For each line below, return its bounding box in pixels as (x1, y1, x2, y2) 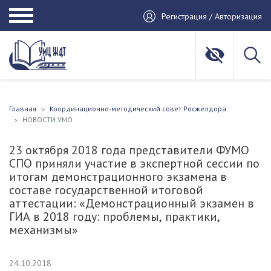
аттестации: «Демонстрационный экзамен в (9, 195, 254, 211)
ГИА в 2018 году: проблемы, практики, (9, 209, 220, 224)
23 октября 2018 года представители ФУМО (9, 142, 249, 158)
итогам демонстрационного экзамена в (9, 169, 227, 184)
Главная (9, 104, 36, 113)
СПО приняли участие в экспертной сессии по (9, 155, 260, 171)
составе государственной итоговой (9, 182, 203, 198)
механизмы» (9, 222, 78, 238)
